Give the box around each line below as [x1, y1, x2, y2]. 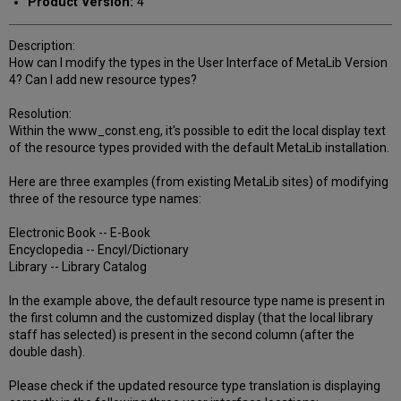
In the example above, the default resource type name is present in [9, 294, 386, 309]
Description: [9, 38, 76, 54]
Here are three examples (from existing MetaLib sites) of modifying [9, 175, 389, 190]
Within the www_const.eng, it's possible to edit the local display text [9, 124, 387, 139]
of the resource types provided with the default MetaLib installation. [9, 141, 390, 156]
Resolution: [9, 107, 73, 122]
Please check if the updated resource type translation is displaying [9, 379, 381, 394]
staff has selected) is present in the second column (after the [9, 328, 355, 343]
